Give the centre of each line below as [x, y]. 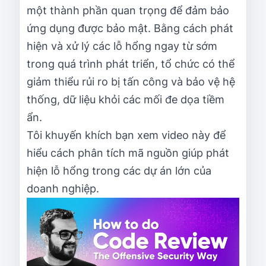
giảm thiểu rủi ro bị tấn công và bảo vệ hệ [131, 81]
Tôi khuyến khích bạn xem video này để [126, 135]
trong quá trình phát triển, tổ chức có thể [131, 64]
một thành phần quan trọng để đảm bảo [128, 10]
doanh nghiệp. [63, 188]
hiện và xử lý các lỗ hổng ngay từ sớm [122, 46]
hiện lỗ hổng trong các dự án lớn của [119, 170]
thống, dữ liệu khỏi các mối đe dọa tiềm [126, 99]
